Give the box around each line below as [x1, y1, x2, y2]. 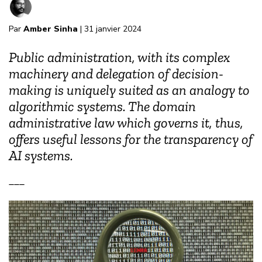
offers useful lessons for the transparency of [9, 130, 253, 148]
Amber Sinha [23, 23, 78, 35]
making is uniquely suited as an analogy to [9, 81, 250, 99]
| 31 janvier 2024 [78, 23, 142, 35]
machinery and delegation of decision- [9, 65, 223, 82]
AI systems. [9, 147, 73, 164]
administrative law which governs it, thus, [9, 114, 243, 132]
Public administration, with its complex [9, 49, 230, 66]
